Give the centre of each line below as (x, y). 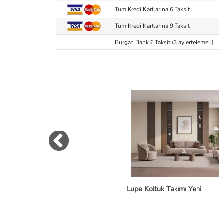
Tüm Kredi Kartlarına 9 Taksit (152, 26)
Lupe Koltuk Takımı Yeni (164, 189)
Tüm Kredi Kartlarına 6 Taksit (152, 9)
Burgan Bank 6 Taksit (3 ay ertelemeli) (164, 42)
